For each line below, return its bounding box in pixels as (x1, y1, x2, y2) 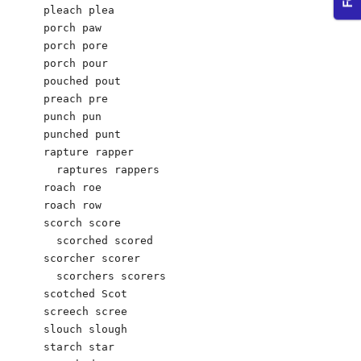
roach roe (44, 180, 114, 193)
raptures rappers (44, 163, 160, 176)
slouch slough (44, 322, 127, 335)
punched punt (44, 127, 121, 140)
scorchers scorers (44, 269, 166, 282)
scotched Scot (44, 287, 127, 300)
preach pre (44, 92, 108, 105)
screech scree (44, 305, 127, 317)
